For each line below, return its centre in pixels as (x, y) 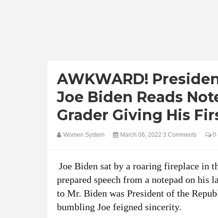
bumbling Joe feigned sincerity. (119, 207)
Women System (85, 135)
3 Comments (180, 135)
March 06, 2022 (142, 135)
